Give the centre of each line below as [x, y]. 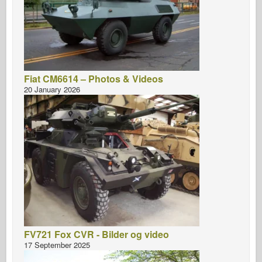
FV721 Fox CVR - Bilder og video [96, 234]
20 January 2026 [52, 89]
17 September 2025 [57, 244]
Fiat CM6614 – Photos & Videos [94, 78]
